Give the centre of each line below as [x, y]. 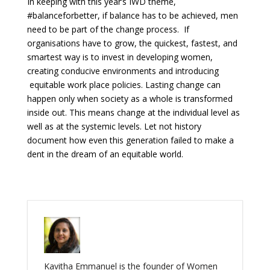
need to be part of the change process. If [108, 30]
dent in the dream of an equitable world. [105, 154]
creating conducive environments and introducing [123, 71]
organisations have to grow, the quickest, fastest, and [132, 43]
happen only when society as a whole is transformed [130, 99]
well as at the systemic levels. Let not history [114, 127]
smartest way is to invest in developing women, [120, 57]
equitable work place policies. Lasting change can [124, 85]
